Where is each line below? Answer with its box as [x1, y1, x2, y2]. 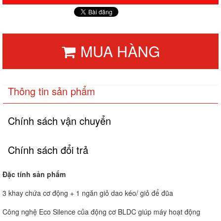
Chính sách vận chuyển [8, 113, 111, 128]
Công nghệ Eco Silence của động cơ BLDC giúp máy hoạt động [2, 206, 200, 217]
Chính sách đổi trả [8, 142, 88, 157]
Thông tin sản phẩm [8, 83, 95, 98]
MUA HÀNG [80, 40, 160, 62]
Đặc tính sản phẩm [2, 169, 66, 179]
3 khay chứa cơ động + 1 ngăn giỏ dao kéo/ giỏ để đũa [2, 187, 173, 198]
